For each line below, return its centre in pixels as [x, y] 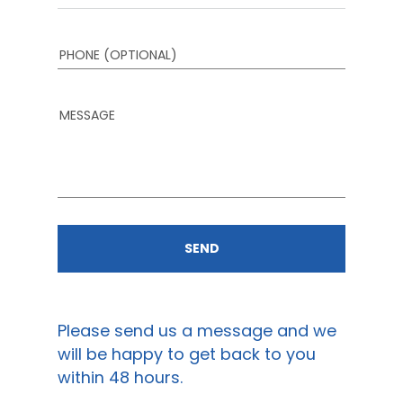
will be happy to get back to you [187, 354]
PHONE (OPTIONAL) [118, 54]
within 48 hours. [120, 378]
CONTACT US [299, 300]
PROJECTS [287, 262]
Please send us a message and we [197, 331]
